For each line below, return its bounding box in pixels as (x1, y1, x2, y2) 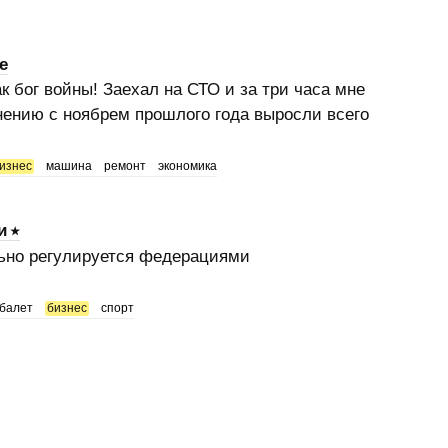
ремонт (103, 158, 146, 173)
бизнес (46, 300, 87, 315)
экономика (157, 158, 217, 173)
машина (45, 158, 92, 173)
